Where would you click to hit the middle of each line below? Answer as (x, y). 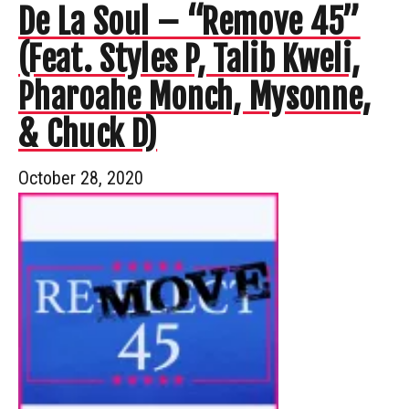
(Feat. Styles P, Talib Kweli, (189, 59)
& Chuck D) (88, 134)
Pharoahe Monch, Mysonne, (195, 97)
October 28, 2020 (81, 178)
